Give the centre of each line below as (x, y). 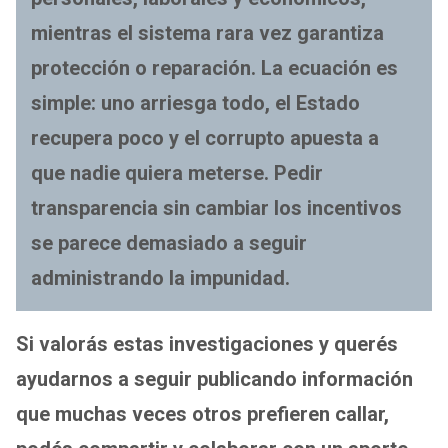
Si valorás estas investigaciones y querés (207, 343)
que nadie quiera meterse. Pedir (177, 172)
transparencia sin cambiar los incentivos (216, 207)
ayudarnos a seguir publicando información (214, 378)
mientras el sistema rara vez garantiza (207, 32)
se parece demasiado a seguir (169, 242)
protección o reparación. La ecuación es (214, 67)
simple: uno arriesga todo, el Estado (195, 102)
